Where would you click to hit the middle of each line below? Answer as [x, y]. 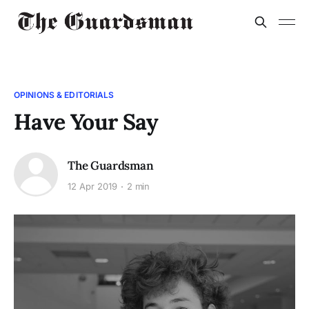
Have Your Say [86, 122]
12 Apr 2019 [92, 187]
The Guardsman [111, 165]
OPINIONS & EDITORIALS [64, 95]
